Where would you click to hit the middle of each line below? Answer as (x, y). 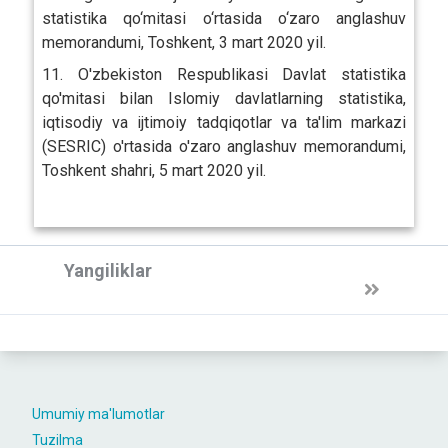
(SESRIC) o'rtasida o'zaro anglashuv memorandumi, (224, 146)
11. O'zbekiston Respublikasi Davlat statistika (224, 74)
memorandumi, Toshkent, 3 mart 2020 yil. (183, 42)
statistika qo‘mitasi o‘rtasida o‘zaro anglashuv (224, 18)
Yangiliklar (108, 270)
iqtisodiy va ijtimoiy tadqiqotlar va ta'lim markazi (224, 122)
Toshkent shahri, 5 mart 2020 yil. (153, 170)
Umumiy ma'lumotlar (98, 413)
